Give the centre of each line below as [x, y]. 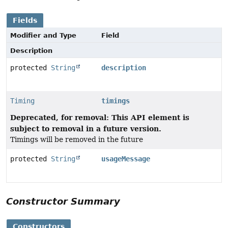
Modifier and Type [43, 36]
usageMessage [126, 159]
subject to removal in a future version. [86, 129]
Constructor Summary [63, 202]
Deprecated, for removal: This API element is [100, 118]
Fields [25, 21]
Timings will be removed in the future [77, 140]
